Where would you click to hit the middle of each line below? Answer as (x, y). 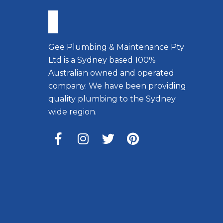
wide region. (72, 112)
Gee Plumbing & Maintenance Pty (116, 47)
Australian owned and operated (111, 73)
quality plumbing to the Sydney (112, 99)
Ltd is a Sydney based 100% (102, 60)
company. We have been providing (117, 86)
